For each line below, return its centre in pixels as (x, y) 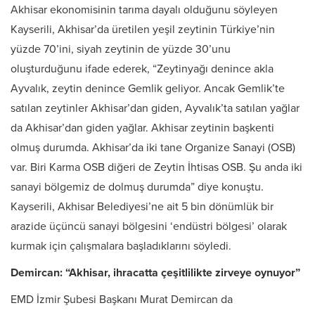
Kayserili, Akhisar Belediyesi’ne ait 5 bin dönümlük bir (142, 207)
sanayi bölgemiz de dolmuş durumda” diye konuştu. (137, 187)
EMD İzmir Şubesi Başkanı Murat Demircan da (122, 300)
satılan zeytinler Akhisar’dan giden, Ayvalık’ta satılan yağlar (155, 109)
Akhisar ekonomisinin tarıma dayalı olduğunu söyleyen (144, 10)
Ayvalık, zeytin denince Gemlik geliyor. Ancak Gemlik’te (148, 89)
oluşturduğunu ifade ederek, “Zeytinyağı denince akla (142, 69)
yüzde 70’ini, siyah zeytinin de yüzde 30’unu (121, 50)
